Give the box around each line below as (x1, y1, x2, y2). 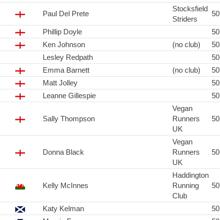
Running (172, 181, 199, 190)
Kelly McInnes (43, 181, 88, 190)
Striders (172, 15, 197, 24)
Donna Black (43, 148, 84, 157)
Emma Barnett (43, 66, 89, 75)
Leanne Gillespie (43, 91, 96, 100)
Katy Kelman (43, 204, 84, 213)
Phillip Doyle (43, 27, 82, 36)
